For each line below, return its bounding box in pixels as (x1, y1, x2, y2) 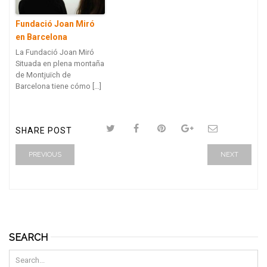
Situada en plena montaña (15, 59, 104, 68)
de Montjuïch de (15, 70, 71, 79)
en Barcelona (15, 32, 67, 42)
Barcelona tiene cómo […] (15, 82, 101, 91)
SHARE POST (15, 126, 72, 135)
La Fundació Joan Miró (15, 48, 94, 57)
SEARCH (9, 232, 48, 243)
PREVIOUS (29, 151, 61, 159)
